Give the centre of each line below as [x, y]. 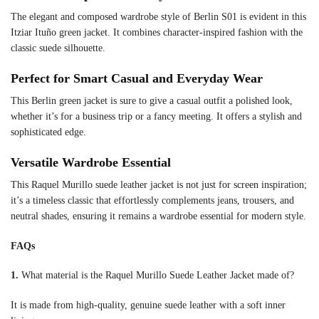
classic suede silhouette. [58, 48]
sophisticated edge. [48, 132]
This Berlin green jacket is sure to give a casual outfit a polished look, [152, 101]
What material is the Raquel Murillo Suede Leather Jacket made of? [156, 276]
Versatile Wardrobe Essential [91, 163]
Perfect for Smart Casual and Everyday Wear [137, 79]
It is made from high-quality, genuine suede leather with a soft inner [148, 305]
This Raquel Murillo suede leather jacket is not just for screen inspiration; [159, 185]
